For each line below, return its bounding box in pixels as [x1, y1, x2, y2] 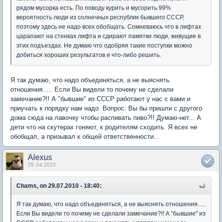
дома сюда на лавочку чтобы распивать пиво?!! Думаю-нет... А [10, 113, 201, 121]
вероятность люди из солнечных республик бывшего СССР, [16, 13, 184, 21]
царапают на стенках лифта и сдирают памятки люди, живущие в [16, 32, 201, 40]
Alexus [28, 153, 52, 162]
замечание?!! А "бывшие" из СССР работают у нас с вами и [10, 95, 190, 103]
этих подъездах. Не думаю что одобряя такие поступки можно [16, 42, 192, 49]
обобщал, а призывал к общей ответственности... [10, 132, 160, 140]
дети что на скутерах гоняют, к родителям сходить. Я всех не [10, 123, 197, 131]
